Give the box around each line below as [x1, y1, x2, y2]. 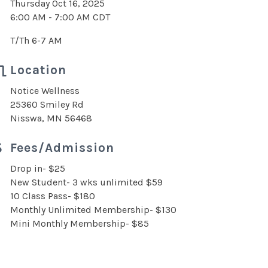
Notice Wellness [10, 85, 80, 96]
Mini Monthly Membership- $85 [10, 218, 149, 229]
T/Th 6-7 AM [10, 35, 62, 46]
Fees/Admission [10, 141, 114, 155]
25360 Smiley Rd [10, 99, 84, 110]
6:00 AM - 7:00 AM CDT [10, 11, 110, 23]
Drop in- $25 [10, 163, 65, 174]
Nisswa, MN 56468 [10, 112, 92, 124]
